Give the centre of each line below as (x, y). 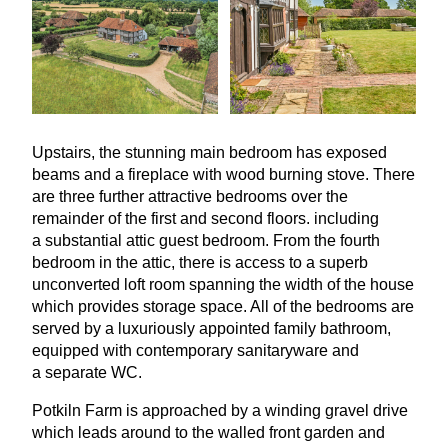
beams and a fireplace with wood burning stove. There (223, 175)
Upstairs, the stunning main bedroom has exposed (209, 153)
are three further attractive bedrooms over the (190, 197)
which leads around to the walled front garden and (208, 433)
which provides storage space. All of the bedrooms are (223, 307)
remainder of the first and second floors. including (205, 219)
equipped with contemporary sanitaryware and (195, 351)
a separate (71, 373)
